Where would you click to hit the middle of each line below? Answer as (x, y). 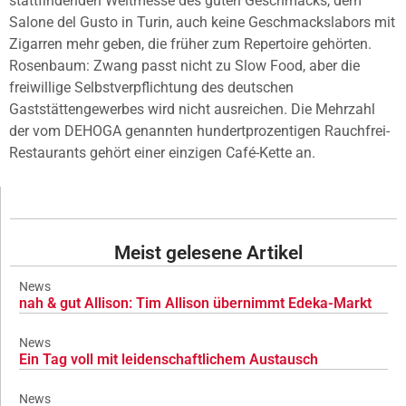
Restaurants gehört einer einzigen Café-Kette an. (162, 153)
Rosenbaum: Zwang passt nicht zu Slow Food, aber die (184, 66)
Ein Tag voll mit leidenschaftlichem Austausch (169, 359)
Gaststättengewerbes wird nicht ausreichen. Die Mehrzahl (192, 110)
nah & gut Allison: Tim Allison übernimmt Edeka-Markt (195, 303)
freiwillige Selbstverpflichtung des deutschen (151, 88)
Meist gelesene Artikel (208, 252)
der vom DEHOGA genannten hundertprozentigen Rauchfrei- (199, 131)
